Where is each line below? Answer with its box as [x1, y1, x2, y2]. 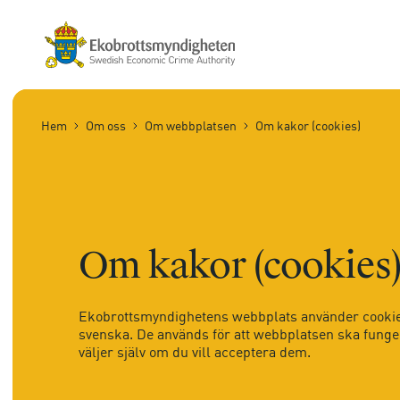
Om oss [86, 118, 126, 133]
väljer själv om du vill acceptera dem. [78, 342, 311, 361]
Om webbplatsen [145, 118, 237, 133]
